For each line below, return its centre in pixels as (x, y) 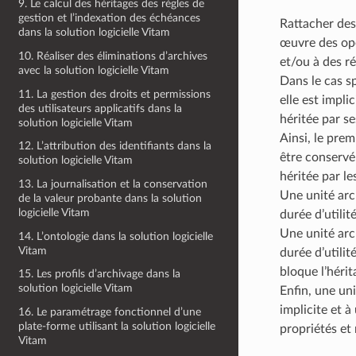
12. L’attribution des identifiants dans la (115, 146)
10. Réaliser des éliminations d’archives (113, 56)
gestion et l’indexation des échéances (110, 18)
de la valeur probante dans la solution (110, 198)
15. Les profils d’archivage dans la (100, 274)
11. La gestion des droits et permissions (115, 94)
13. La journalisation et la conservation (113, 184)
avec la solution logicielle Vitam (94, 70)
